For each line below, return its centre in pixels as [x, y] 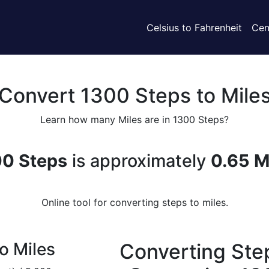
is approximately [139, 161]
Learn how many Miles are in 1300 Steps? [134, 119]
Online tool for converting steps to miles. [134, 202]
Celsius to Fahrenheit [194, 27]
